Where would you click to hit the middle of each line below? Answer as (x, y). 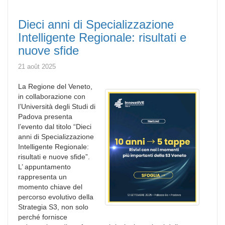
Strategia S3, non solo (53, 207)
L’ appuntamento (44, 166)
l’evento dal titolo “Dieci (55, 126)
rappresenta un (42, 177)
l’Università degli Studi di (57, 106)
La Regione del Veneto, (55, 86)
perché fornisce (43, 217)
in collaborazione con (52, 96)
